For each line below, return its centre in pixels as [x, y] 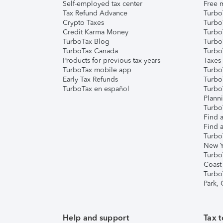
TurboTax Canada [90, 51]
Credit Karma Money [96, 32]
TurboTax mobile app [97, 70]
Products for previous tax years [111, 60]
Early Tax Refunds [90, 79]
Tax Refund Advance [95, 13]
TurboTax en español [96, 89]
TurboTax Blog [86, 42]
